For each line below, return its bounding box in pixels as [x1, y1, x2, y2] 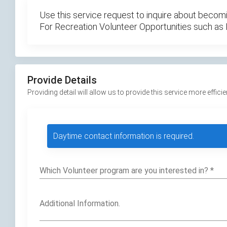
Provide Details [27, 74, 97, 87]
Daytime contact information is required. [53, 131, 194, 141]
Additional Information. [40, 199, 120, 209]
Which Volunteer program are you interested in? [40, 165, 210, 175]
